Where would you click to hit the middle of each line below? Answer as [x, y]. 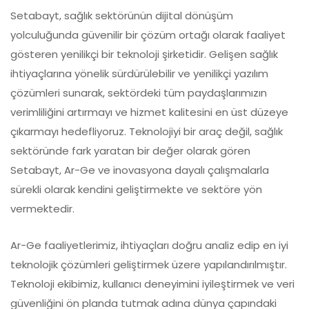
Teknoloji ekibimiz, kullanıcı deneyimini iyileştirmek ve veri [152, 284]
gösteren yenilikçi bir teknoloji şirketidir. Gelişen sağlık [144, 54]
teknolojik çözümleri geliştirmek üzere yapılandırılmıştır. [149, 265]
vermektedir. [42, 209]
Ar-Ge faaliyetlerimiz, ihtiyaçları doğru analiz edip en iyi [149, 245]
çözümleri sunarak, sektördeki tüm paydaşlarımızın [139, 93]
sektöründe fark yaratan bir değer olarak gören [130, 151]
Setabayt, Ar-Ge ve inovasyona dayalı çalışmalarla [140, 170]
